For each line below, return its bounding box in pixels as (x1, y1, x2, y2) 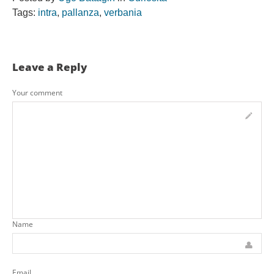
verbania (104, 7, 142, 18)
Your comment (12, 87, 62, 98)
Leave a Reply (12, 60, 87, 75)
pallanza (62, 7, 99, 18)
